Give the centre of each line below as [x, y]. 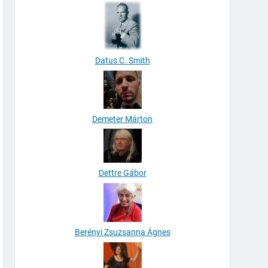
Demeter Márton [123, 119]
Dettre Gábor [122, 173]
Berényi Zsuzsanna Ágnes [122, 232]
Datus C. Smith [122, 61]
